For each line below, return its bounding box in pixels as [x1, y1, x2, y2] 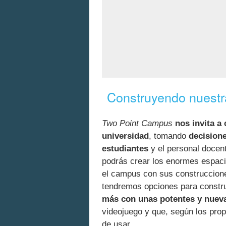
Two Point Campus [102, 118, 173, 128]
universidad [102, 131, 149, 141]
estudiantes [102, 143, 148, 153]
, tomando [149, 131, 189, 141]
